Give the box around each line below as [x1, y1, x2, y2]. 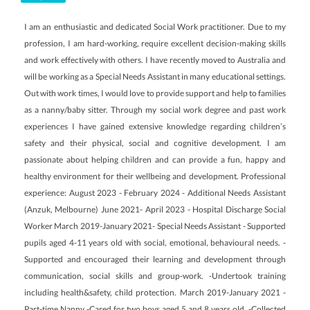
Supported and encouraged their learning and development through [24, 254, 286, 264]
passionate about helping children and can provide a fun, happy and [24, 154, 286, 165]
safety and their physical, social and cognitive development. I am [24, 138, 286, 148]
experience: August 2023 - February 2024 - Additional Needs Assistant [24, 188, 286, 198]
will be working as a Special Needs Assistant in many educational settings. [24, 71, 286, 82]
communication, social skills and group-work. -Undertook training [24, 271, 286, 281]
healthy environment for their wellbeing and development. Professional [24, 171, 286, 181]
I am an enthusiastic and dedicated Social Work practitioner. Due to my [24, 21, 286, 32]
